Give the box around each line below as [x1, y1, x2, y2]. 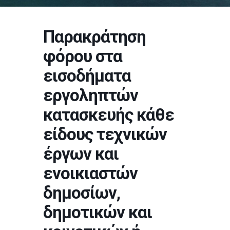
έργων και [43, 144, 119, 164]
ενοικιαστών [43, 163, 138, 183]
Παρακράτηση [43, 27, 146, 47]
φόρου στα [43, 46, 122, 66]
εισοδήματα [43, 66, 131, 86]
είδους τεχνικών [43, 124, 167, 144]
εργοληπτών [43, 85, 138, 105]
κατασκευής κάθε [43, 105, 174, 125]
